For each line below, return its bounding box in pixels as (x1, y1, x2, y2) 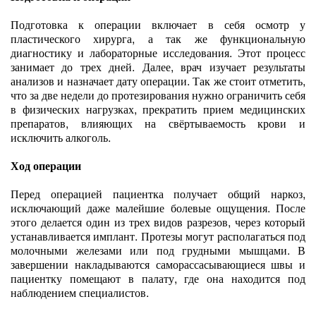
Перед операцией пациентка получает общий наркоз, (11, 186, 305, 202)
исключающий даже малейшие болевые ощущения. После (11, 200, 305, 216)
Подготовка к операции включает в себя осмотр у (11, 16, 305, 32)
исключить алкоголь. (11, 129, 114, 145)
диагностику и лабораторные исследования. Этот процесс (11, 44, 305, 61)
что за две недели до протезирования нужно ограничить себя (11, 87, 305, 103)
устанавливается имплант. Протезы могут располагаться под (11, 228, 305, 244)
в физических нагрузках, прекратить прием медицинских (11, 101, 305, 117)
